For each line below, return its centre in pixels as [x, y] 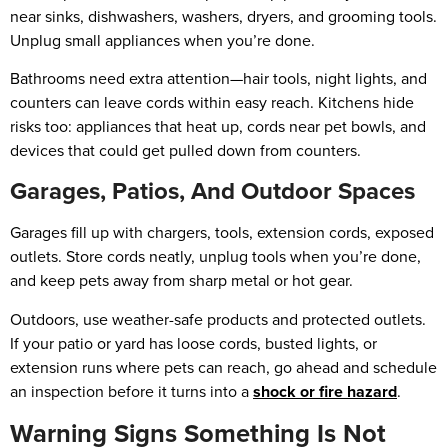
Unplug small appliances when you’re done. [162, 40]
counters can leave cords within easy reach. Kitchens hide [212, 103]
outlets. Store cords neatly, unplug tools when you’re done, [215, 257]
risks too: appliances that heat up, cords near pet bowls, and [218, 127]
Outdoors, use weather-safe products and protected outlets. [218, 319]
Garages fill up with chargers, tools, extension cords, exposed [222, 233]
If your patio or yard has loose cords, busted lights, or [193, 343]
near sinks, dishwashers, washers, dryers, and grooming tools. [223, 16]
